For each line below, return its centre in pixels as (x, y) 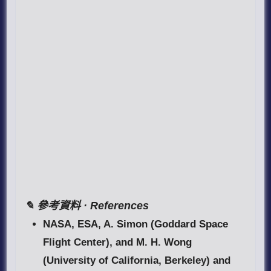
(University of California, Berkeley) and (137, 261)
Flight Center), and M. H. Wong (118, 243)
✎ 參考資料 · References (87, 206)
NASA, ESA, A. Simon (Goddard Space (136, 224)
